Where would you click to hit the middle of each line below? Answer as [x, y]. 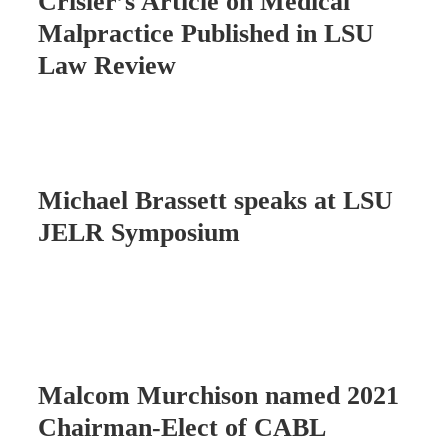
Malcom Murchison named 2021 [218, 396]
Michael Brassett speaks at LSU [215, 201]
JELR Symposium [139, 233]
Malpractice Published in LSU [206, 34]
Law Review [107, 66]
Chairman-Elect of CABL [182, 428]
